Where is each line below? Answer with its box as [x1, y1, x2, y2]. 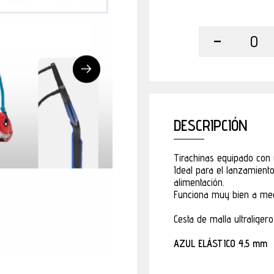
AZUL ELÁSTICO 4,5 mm [174, 237, 267, 250]
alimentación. [174, 176, 224, 188]
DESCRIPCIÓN [174, 116, 247, 135]
